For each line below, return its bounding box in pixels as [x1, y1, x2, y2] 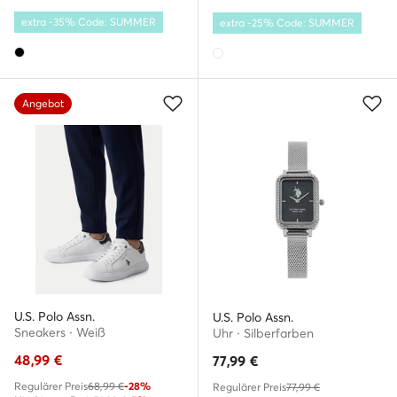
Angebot [22, 97, 64, 110]
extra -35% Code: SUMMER [21, 15, 156, 28]
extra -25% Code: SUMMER [220, 16, 354, 29]
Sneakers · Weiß [14, 324, 105, 340]
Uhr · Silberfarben [213, 325, 314, 341]
